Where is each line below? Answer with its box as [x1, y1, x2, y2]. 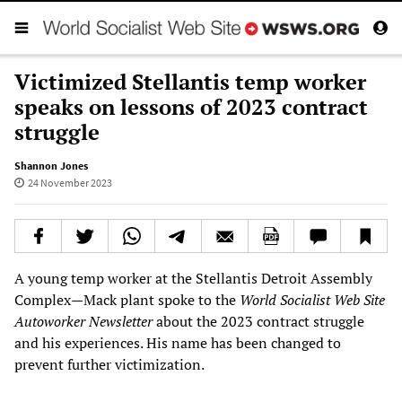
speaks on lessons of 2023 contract [14, 92, 368, 121]
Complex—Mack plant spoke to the [14, 289, 240, 310]
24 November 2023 [27, 175, 112, 189]
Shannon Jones [14, 158, 88, 172]
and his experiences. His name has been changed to [14, 332, 341, 353]
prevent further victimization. [14, 354, 205, 374]
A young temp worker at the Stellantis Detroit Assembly [14, 267, 372, 288]
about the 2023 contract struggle [153, 310, 364, 331]
